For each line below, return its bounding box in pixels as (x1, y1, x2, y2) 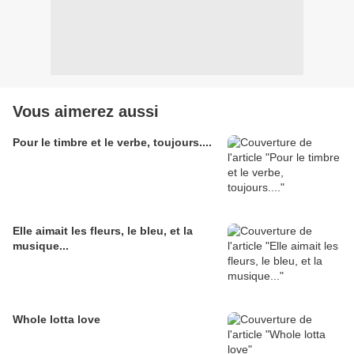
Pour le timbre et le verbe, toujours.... (13, 136, 212, 149)
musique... (13, 239, 69, 252)
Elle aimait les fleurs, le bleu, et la (13, 224, 193, 237)
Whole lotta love (13, 313, 100, 326)
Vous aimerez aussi (13, 103, 159, 120)
